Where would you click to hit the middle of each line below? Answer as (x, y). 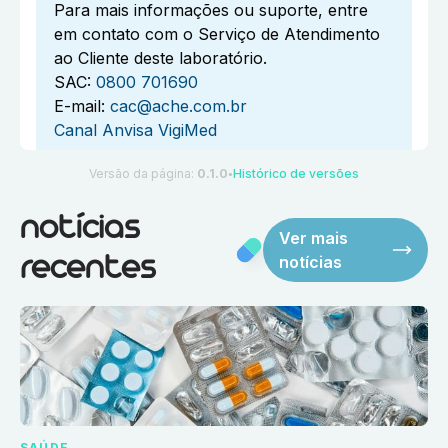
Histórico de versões (296, 174)
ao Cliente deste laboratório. (160, 58)
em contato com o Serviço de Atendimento (217, 34)
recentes (87, 270)
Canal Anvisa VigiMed (135, 130)
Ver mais (314, 238)
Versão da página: (143, 174)
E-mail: (79, 106)
